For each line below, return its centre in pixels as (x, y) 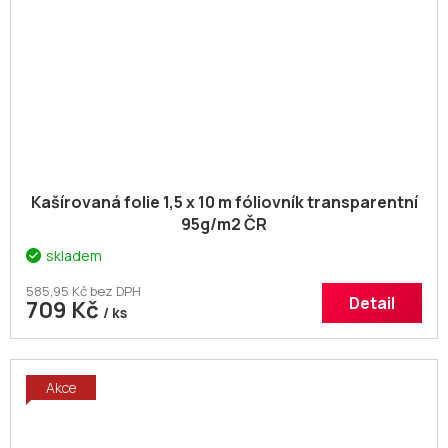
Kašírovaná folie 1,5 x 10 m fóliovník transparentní (224, 202)
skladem (74, 256)
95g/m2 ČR (224, 224)
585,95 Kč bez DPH (83, 291)
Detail (372, 303)
